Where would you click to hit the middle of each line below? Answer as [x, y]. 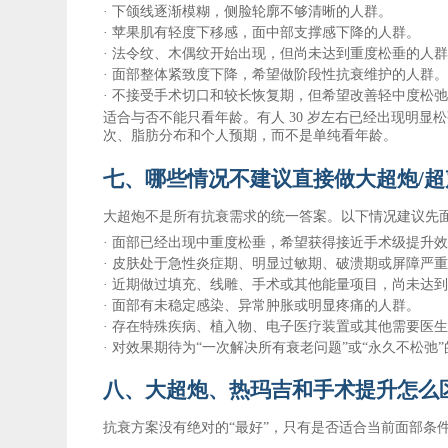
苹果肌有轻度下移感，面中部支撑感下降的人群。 [266, 32]
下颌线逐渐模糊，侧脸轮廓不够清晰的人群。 [252, 11]
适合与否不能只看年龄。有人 [194, 117]
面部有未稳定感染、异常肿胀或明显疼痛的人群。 [266, 305]
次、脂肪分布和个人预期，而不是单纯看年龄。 [250, 135]
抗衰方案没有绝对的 [166, 427]
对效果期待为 [154, 347]
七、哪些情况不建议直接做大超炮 [261, 178]
